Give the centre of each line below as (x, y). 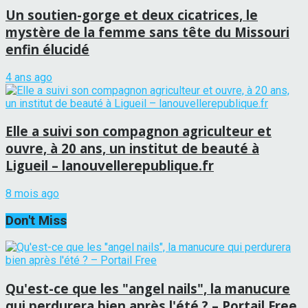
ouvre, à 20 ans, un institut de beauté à (132, 148)
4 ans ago (29, 77)
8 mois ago (32, 194)
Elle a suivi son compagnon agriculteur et (139, 131)
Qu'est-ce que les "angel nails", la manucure (148, 289)
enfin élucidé (47, 49)
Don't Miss (36, 220)
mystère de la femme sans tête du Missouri (147, 32)
